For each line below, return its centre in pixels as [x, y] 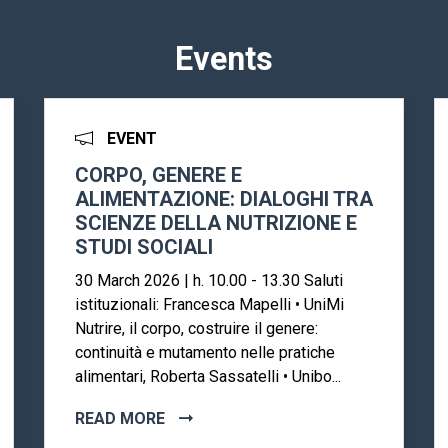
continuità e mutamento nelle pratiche [205, 353]
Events [224, 59]
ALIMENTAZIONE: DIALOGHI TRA [224, 199]
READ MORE [122, 419]
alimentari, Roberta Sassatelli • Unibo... [208, 377]
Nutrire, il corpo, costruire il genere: [196, 329]
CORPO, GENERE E [158, 175]
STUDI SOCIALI [144, 247]
